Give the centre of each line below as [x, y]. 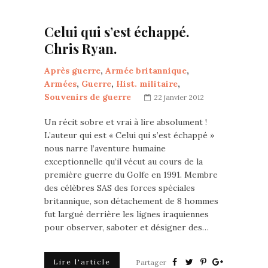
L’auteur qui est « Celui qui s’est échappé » [129, 135]
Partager [151, 262]
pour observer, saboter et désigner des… [127, 227]
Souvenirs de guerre [88, 97]
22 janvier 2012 [179, 97]
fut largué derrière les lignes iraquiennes [127, 214]
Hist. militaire [147, 84]
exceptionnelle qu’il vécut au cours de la [124, 162]
